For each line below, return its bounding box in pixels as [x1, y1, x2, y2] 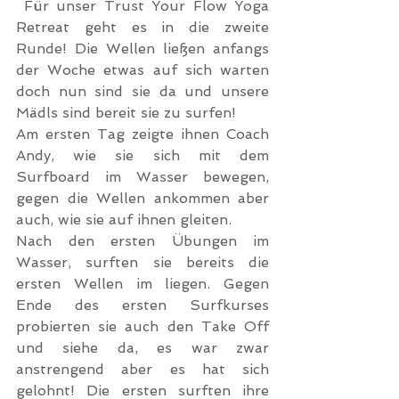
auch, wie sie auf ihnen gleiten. [16, 211, 232, 229]
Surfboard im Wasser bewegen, [16, 168, 269, 186]
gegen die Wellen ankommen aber [16, 190, 269, 208]
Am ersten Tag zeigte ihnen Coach [16, 126, 269, 143]
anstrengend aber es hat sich [16, 361, 269, 379]
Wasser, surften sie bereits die [16, 254, 269, 272]
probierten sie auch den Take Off [16, 318, 269, 336]
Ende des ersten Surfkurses [16, 297, 269, 314]
